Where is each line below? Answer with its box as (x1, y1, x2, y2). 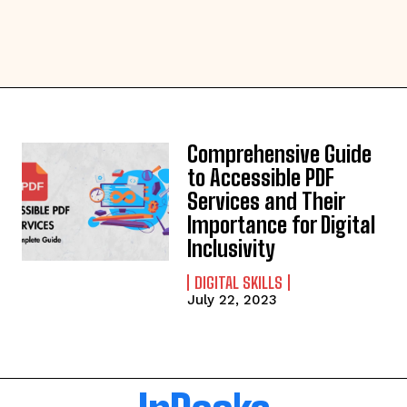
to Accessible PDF (187, 164, 335, 191)
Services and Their (187, 188, 346, 214)
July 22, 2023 (187, 292, 278, 308)
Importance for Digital (187, 212, 376, 238)
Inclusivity (187, 235, 276, 262)
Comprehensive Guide (187, 141, 372, 167)
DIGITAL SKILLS (194, 273, 283, 293)
